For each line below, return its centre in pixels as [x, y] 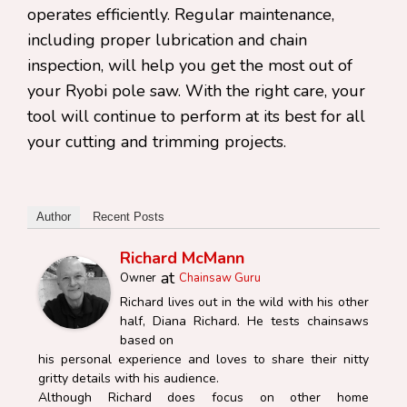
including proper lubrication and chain [167, 40]
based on [147, 340]
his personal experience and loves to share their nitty [203, 359]
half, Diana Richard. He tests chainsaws [244, 321]
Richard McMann [182, 258]
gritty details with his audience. [129, 378]
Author [54, 217]
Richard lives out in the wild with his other [244, 302]
